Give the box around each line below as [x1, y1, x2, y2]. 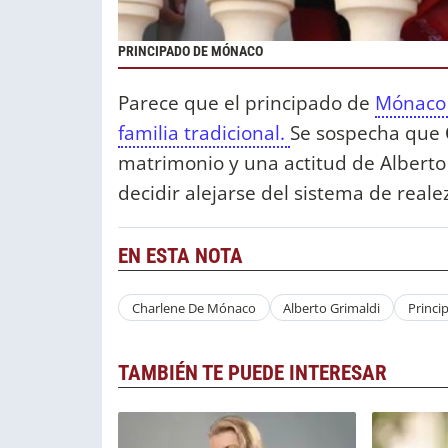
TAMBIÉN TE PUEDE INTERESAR [118, 361, 387, 386]
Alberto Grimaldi [283, 298, 381, 317]
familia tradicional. [118, 118, 290, 146]
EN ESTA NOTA [118, 243, 243, 268]
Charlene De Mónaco [131, 298, 256, 317]
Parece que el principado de [118, 88, 375, 116]
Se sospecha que [290, 118, 440, 146]
